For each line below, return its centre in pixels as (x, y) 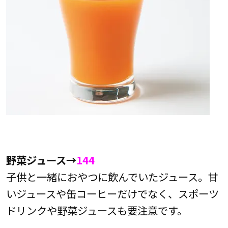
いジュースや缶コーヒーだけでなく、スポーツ (112, 193)
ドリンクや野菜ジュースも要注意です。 (96, 210)
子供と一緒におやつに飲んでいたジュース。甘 (112, 176)
